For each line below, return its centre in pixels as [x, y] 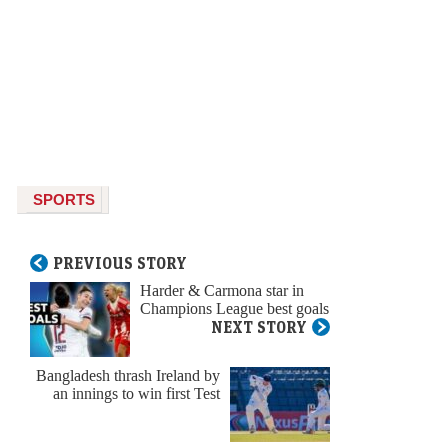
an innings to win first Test [136, 394]
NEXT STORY [259, 327]
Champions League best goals [234, 309]
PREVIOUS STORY [120, 263]
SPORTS [64, 200]
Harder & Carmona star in [222, 291]
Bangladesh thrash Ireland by [128, 376]
